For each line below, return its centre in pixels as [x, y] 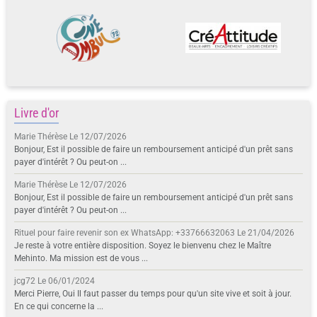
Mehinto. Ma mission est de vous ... [81, 258]
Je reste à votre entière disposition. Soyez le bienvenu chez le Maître [143, 245]
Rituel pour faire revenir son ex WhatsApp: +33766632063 [125, 232]
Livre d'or [36, 113]
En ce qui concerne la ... [59, 306]
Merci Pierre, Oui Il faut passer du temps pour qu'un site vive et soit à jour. [153, 293]
